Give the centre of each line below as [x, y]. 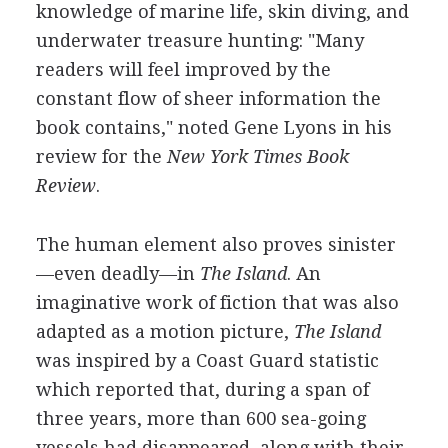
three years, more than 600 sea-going [200, 418]
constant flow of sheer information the [208, 98]
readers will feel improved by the [183, 69]
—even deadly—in [117, 273]
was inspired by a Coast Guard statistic [207, 360]
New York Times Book [257, 156]
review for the [101, 156]
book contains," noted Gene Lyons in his [213, 127]
